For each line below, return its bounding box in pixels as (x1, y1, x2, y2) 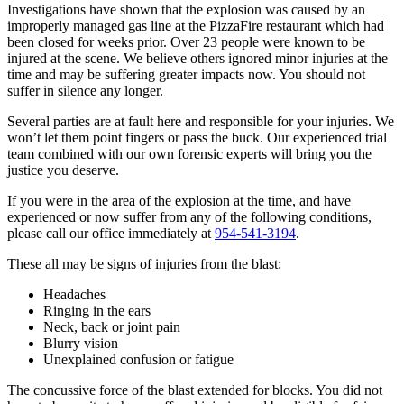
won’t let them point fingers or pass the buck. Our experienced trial (7, 129, 387, 145)
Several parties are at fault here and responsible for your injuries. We (7, 113, 394, 129)
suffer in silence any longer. (7, 82, 163, 98)
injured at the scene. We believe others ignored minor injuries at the (7, 50, 388, 66)
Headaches (43, 286, 106, 302)
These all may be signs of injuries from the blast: (7, 255, 281, 271)
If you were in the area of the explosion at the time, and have (7, 192, 351, 208)
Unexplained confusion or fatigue (43, 351, 234, 367)
